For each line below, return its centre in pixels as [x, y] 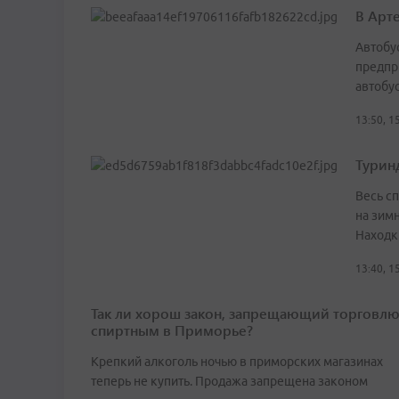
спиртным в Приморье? [172, 330]
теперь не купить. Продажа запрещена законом [229, 382]
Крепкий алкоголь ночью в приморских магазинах [237, 362]
